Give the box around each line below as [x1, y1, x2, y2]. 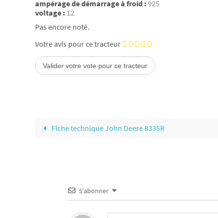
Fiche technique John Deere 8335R [50, 123, 165, 133]
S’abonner [79, 186, 109, 195]
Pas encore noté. [35, 21, 90, 32]
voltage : [35, 8, 65, 18]
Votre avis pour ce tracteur [35, 38, 121, 49]
